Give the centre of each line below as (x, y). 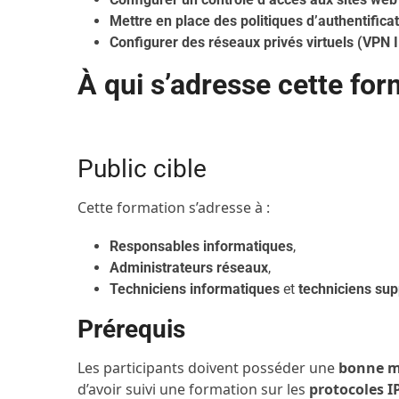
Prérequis (132, 329)
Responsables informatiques (202, 246)
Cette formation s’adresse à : (174, 208)
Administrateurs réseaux (189, 268)
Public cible (142, 169)
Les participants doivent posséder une (208, 368)
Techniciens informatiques (195, 289)
